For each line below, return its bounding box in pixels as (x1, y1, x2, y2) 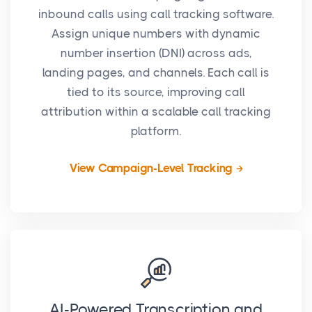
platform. (131, 124, 181, 138)
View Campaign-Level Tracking (69, 161, 233, 175)
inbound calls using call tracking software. (38, 7, 274, 21)
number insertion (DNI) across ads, (60, 46, 252, 60)
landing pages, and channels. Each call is (42, 65, 270, 79)
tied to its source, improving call (67, 85, 245, 99)
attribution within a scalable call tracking (41, 104, 271, 118)
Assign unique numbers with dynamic (52, 26, 260, 40)
